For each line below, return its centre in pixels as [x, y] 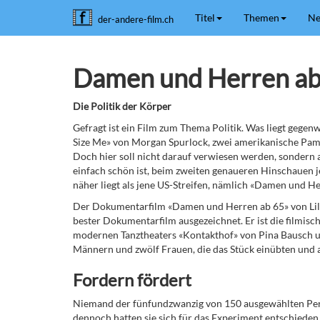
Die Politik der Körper [122, 106]
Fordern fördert [132, 280]
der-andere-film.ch [136, 19]
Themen [261, 17]
